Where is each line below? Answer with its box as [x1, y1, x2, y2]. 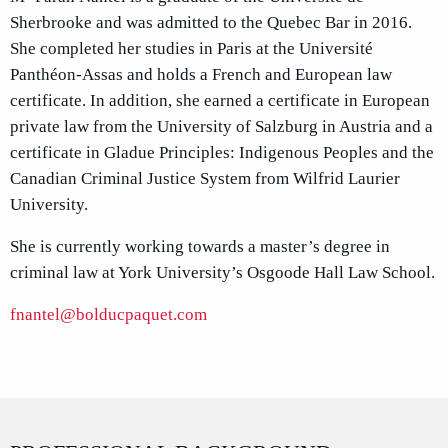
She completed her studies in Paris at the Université [10, 38, 373, 58]
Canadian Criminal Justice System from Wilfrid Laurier [10, 168, 400, 188]
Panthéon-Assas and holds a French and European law [10, 64, 392, 84]
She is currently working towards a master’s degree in [10, 236, 390, 256]
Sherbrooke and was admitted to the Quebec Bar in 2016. [10, 12, 412, 32]
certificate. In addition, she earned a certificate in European [10, 90, 430, 110]
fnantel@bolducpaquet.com [10, 304, 207, 324]
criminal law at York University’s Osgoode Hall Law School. [10, 262, 435, 282]
